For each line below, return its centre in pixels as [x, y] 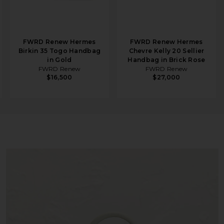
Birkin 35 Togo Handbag [59, 51]
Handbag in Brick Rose [166, 60]
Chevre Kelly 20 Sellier [166, 51]
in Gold [59, 60]
